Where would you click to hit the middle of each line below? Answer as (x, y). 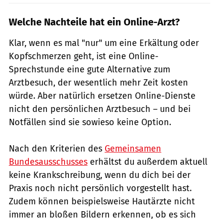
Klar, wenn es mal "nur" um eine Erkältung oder (104, 43)
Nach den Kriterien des (57, 148)
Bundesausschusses (48, 162)
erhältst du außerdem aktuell (147, 162)
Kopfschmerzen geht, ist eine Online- (84, 56)
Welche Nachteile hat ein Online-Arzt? (94, 22)
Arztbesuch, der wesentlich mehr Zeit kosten (99, 82)
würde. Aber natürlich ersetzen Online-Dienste (102, 96)
